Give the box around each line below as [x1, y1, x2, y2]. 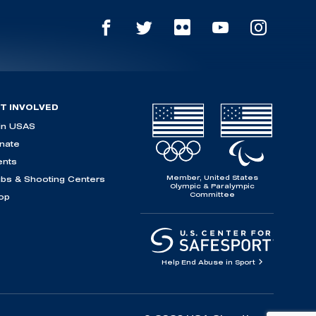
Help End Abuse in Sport [161, 258, 257, 267]
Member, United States [166, 174, 258, 182]
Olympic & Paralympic [170, 182, 255, 190]
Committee [190, 190, 235, 199]
